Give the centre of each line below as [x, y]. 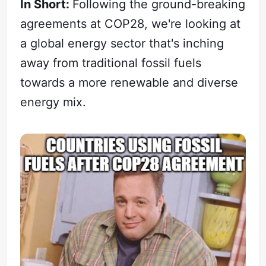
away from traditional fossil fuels [111, 63]
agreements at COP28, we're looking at [131, 23]
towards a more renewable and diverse [129, 82]
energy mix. [53, 102]
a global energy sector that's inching [122, 43]
